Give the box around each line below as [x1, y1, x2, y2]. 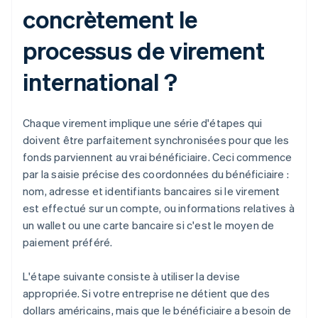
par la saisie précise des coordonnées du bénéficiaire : [23, 167, 290, 182]
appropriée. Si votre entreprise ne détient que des [23, 286, 270, 301]
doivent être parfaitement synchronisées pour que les [23, 133, 290, 148]
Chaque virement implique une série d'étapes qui [23, 116, 263, 131]
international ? [23, 66, 177, 97]
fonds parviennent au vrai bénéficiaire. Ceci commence [23, 150, 292, 165]
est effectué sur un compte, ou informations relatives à [23, 201, 295, 216]
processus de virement [23, 35, 265, 66]
